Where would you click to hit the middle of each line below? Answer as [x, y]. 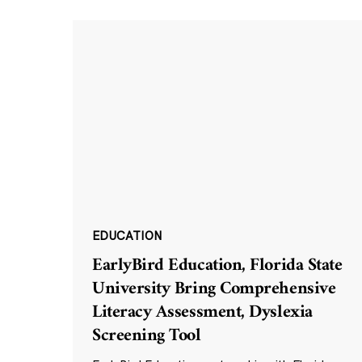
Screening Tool [146, 336]
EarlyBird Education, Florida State [217, 266]
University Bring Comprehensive [214, 289]
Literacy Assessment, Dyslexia [202, 313]
